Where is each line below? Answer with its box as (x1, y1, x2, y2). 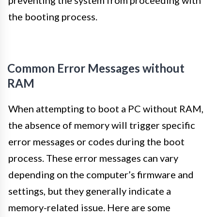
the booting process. (8, 10, 97, 22)
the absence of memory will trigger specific (8, 119, 195, 131)
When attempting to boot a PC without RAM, (8, 102, 203, 114)
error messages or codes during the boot (8, 135, 185, 147)
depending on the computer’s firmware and (8, 168, 194, 180)
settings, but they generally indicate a (8, 185, 171, 197)
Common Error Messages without (7, 61, 185, 75)
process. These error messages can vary (8, 152, 178, 164)
